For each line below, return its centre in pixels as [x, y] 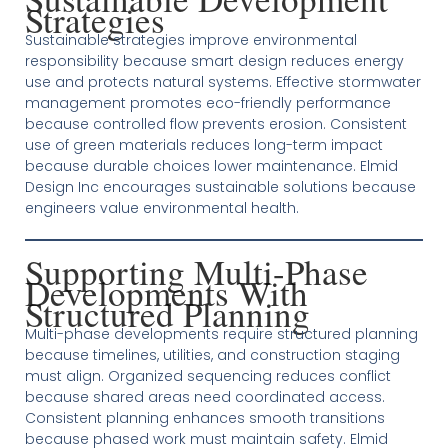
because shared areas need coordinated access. [204, 397]
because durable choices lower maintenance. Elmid [211, 166]
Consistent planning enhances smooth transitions [204, 418]
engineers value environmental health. [161, 208]
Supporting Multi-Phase [196, 271]
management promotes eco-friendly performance [207, 103]
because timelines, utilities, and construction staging [212, 355]
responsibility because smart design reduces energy [214, 61]
